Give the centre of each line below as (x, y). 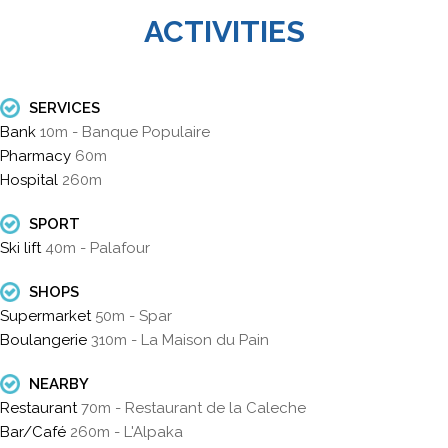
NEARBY (57, 383)
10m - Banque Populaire (125, 131)
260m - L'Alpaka (126, 431)
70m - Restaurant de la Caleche (193, 407)
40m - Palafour (97, 247)
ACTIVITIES (224, 31)
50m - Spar (133, 315)
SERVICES (62, 107)
